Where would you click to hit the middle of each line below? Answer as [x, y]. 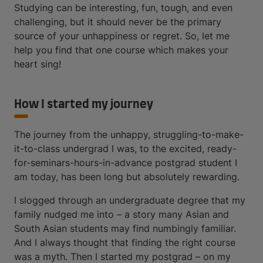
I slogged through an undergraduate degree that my [130, 200]
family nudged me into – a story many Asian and [122, 214]
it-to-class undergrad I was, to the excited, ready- [125, 149]
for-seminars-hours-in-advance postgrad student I [126, 163]
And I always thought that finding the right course [125, 242]
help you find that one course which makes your [121, 50]
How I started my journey [84, 104]
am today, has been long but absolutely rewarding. [127, 177]
